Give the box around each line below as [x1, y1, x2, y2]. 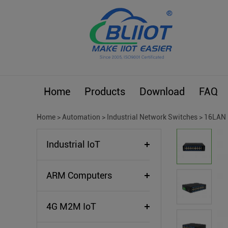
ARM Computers [46, 170, 112, 181]
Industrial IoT [46, 139, 100, 150]
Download [139, 85, 185, 98]
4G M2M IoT [46, 201, 96, 212]
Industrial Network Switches [107, 113, 197, 121]
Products [84, 85, 125, 98]
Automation [62, 113, 100, 121]
